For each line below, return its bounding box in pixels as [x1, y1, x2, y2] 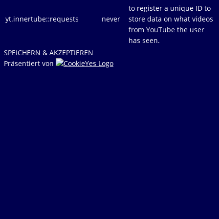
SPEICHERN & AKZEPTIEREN [4, 47, 93, 57]
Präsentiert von [4, 58, 56, 68]
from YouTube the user [129, 24, 204, 34]
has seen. [129, 35, 160, 45]
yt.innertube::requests [5, 14, 79, 23]
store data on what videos [129, 14, 213, 23]
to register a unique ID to [129, 3, 211, 13]
